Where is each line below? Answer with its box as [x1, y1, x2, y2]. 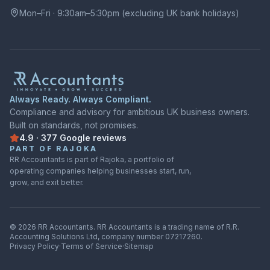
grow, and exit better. [10, 178, 84, 187]
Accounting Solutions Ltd [10, 232, 98, 241]
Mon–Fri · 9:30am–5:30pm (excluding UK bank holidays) [19, 8, 239, 18]
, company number [98, 232, 163, 241]
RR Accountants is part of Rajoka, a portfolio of [10, 155, 174, 164]
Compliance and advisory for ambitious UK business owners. [10, 107, 250, 117]
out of [51, 137, 78, 148]
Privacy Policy [10, 242, 59, 251]
